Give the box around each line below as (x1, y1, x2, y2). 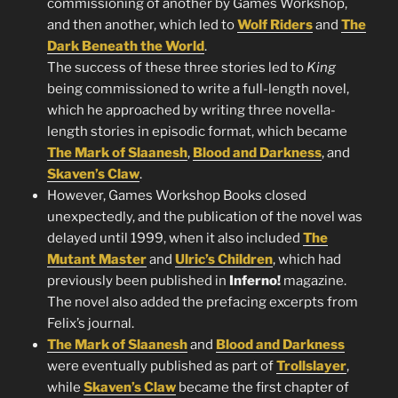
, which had (272, 251, 341, 267)
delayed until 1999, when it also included (46, 229, 303, 246)
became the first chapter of (175, 378, 349, 395)
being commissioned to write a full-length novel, (46, 80, 349, 97)
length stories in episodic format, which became (46, 123, 347, 139)
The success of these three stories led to (46, 59, 306, 76)
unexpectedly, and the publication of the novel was (46, 208, 362, 225)
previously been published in (46, 272, 229, 289)
